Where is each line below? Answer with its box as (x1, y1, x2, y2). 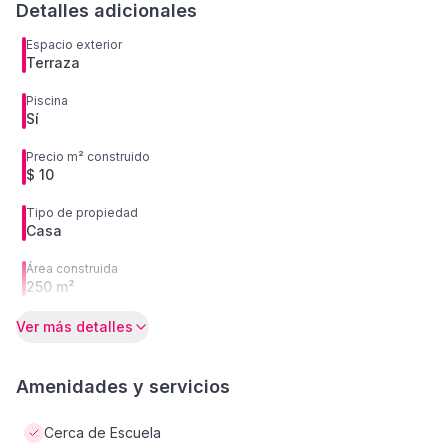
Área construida (26, 261, 118, 276)
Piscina (26, 93, 68, 108)
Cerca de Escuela (44, 424, 161, 441)
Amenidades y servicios (16, 376, 230, 397)
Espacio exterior (26, 37, 122, 52)
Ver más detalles (16, 318, 133, 335)
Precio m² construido (26, 149, 150, 164)
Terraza (26, 54, 80, 71)
